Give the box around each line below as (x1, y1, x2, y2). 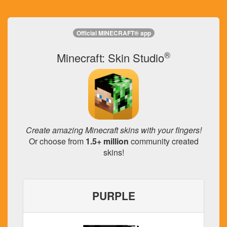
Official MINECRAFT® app (76, 28, 151, 38)
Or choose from (28, 135, 86, 147)
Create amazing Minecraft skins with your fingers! (25, 124, 202, 136)
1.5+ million (85, 135, 129, 147)
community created (128, 135, 199, 147)
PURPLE (92, 188, 135, 203)
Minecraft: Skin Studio (57, 50, 164, 65)
